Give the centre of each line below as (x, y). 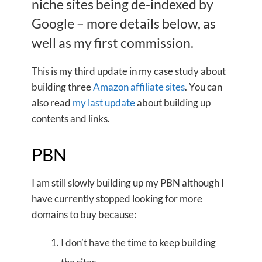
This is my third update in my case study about (129, 71)
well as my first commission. (113, 43)
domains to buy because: (84, 214)
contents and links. (71, 118)
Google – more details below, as (124, 24)
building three (62, 87)
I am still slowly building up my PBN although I (128, 183)
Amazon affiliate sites (139, 87)
